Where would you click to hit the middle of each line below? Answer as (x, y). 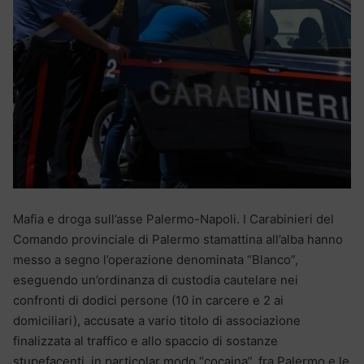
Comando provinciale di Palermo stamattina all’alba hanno (178, 239)
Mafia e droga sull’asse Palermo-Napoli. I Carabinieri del (173, 219)
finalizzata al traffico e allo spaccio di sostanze (145, 340)
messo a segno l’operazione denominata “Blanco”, (156, 259)
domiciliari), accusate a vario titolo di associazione (157, 320)
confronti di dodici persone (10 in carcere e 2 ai (148, 300)
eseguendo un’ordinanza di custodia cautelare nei (156, 279)
